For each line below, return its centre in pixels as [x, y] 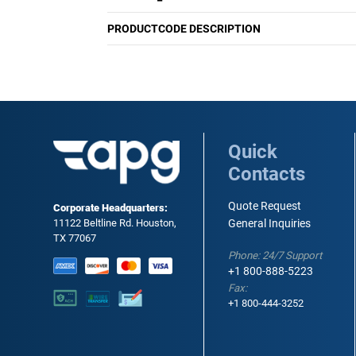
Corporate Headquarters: [111, 208]
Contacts [267, 174]
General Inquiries [270, 224]
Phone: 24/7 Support [275, 256]
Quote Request [265, 206]
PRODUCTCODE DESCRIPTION [184, 29]
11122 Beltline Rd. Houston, [115, 223]
